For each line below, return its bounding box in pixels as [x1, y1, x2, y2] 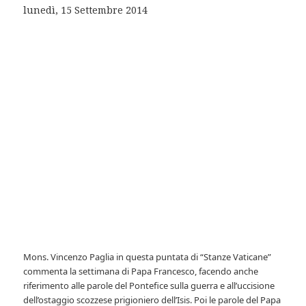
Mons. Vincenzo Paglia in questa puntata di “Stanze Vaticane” [23, 251, 272, 264]
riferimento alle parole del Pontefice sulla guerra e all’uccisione [23, 279, 275, 292]
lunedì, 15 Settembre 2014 [23, 3, 148, 17]
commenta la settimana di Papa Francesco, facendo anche [23, 265, 259, 278]
